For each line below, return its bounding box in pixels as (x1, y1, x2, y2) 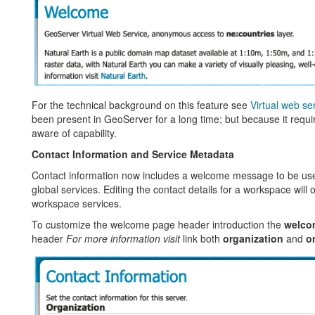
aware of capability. (31, 126, 117, 141)
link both (179, 231, 223, 246)
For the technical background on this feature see (31, 98, 250, 112)
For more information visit (65, 231, 180, 246)
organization (222, 231, 283, 246)
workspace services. (31, 196, 122, 211)
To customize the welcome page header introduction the (31, 217, 284, 232)
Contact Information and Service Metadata (31, 147, 234, 162)
